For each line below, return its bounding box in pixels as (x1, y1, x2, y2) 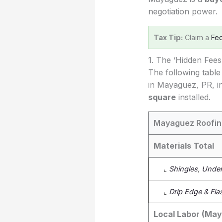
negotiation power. (148, 6, 218, 17)
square (148, 92, 176, 103)
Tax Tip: (153, 33, 183, 42)
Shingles (168, 165, 198, 173)
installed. (175, 92, 211, 103)
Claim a (182, 33, 211, 42)
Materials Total (153, 141, 214, 151)
